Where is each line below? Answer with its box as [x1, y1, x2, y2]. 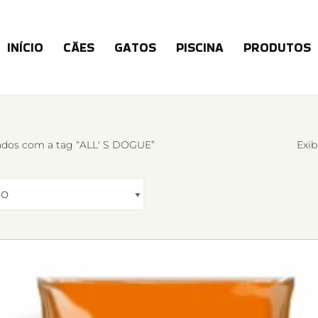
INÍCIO [7, 38, 43, 56]
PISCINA [176, 38, 224, 56]
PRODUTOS [243, 38, 311, 56]
